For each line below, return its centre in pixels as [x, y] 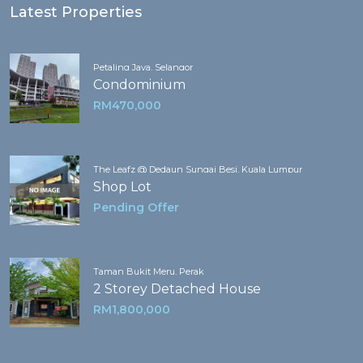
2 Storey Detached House [177, 289]
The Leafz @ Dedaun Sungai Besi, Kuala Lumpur [198, 170]
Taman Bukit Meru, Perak [149, 272]
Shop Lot [122, 187]
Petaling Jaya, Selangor [143, 68]
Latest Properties [76, 13]
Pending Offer [136, 208]
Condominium [139, 85]
